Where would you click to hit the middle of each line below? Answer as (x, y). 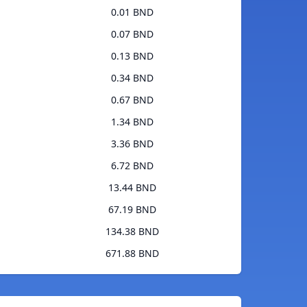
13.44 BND (132, 188)
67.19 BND (132, 210)
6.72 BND (132, 166)
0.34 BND (132, 78)
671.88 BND (132, 254)
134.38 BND (132, 232)
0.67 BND (132, 100)
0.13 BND (132, 56)
